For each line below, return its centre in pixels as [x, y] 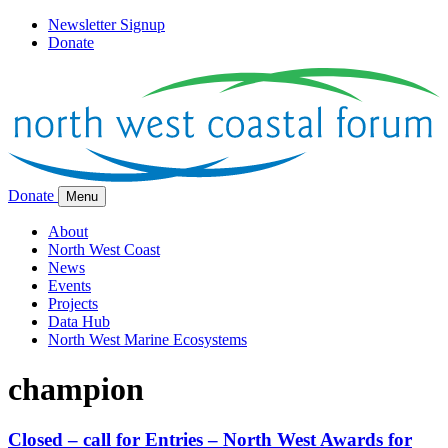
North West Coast [104, 250]
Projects [73, 304]
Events [69, 286]
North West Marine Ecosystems [147, 340]
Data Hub [79, 322]
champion [76, 388]
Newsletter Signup [106, 24]
